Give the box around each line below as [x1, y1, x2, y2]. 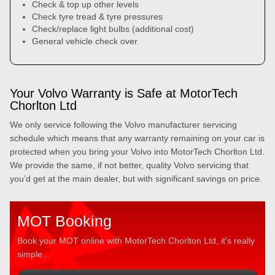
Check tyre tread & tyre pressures [32, 12, 163, 21]
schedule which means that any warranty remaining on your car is [10, 133, 265, 143]
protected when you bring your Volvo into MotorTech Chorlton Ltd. [10, 147, 265, 157]
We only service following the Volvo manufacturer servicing [10, 120, 237, 130]
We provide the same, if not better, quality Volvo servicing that [10, 160, 249, 170]
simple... [17, 249, 50, 259]
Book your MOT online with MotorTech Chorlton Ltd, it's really [17, 236, 255, 246]
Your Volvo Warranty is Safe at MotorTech [10, 87, 238, 100]
